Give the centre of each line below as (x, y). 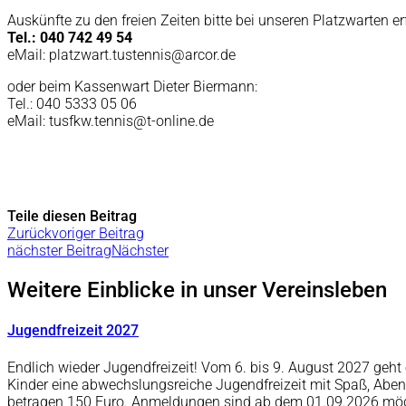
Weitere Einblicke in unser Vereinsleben (197, 290)
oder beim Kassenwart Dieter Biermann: (132, 87)
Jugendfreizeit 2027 (73, 331)
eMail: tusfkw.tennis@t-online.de (111, 121)
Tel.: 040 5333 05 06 (72, 104)
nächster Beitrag (59, 251)
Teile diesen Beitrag (72, 217)
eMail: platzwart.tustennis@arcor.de (121, 55)
